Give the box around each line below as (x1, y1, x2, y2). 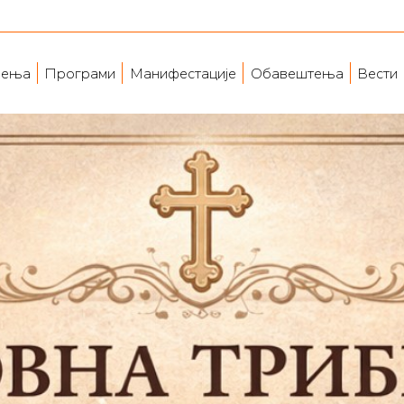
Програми (44, 62, 115, 84)
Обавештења (250, 62, 344, 84)
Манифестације (129, 62, 236, 84)
